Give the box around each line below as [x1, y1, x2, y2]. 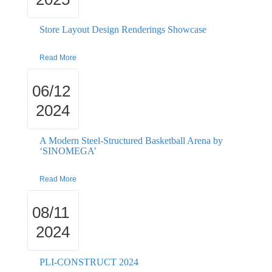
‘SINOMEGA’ [39, 146, 97, 157]
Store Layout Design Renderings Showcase [39, 24, 206, 35]
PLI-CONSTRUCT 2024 [39, 257, 138, 268]
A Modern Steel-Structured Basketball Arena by [39, 135, 223, 146]
